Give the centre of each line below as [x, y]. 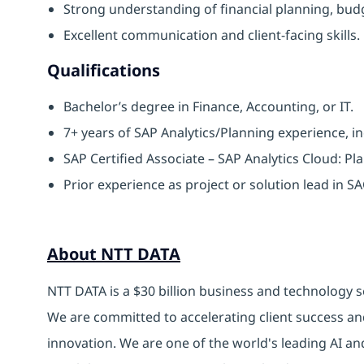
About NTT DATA [114, 253]
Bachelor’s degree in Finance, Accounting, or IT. [208, 106]
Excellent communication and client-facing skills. [212, 35]
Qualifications [104, 70]
